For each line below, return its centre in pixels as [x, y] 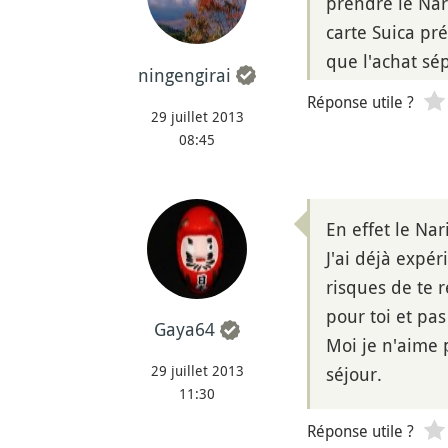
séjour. [354, 373]
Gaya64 [184, 329]
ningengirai [184, 74]
